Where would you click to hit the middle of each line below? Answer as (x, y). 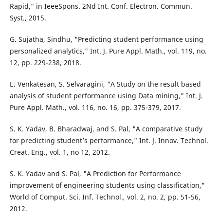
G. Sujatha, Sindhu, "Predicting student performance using (106, 39)
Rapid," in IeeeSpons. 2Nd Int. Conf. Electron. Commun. (101, 6)
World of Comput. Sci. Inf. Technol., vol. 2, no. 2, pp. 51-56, (105, 197)
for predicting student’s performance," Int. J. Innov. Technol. (109, 141)
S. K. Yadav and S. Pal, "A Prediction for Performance (95, 174)
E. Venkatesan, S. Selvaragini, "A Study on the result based (105, 84)
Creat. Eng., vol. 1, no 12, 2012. (60, 152)
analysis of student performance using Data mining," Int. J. (106, 96)
